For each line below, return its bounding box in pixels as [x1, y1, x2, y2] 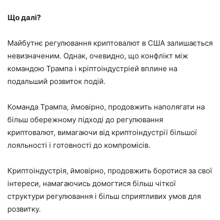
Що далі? [7, 12, 41, 22]
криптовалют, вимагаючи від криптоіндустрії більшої [7, 127, 197, 137]
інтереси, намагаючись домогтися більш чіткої [7, 178, 176, 188]
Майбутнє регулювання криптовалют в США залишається [7, 38, 213, 48]
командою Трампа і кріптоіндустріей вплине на [7, 63, 177, 73]
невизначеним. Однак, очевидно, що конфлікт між [7, 51, 188, 60]
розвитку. [7, 204, 41, 214]
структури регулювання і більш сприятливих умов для [7, 191, 201, 201]
